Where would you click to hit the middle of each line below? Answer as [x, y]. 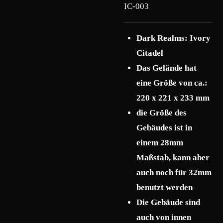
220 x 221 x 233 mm [173, 98]
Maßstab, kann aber [173, 158]
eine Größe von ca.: [172, 83]
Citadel [150, 53]
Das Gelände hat [167, 68]
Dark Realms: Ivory [173, 38]
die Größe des [162, 113]
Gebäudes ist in [164, 128]
